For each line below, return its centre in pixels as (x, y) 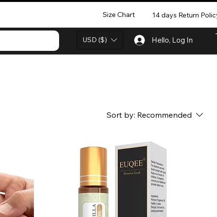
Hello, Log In (172, 40)
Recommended (164, 115)
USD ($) (95, 40)
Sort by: (121, 115)
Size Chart (118, 14)
